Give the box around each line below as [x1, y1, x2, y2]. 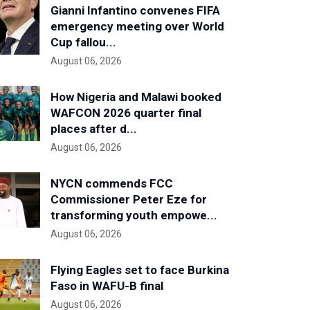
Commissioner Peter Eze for [51, 192, 207, 206]
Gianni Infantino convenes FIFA [51, 3, 220, 17]
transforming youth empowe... [51, 208, 217, 222]
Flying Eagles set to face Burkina [51, 263, 229, 277]
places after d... [51, 122, 137, 136]
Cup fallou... [51, 35, 116, 49]
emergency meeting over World [51, 19, 224, 33]
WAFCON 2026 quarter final [51, 106, 201, 120]
